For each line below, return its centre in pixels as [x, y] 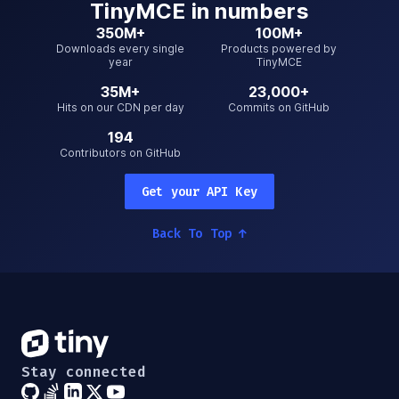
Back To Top [195, 234]
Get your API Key [199, 191]
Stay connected [84, 372]
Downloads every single [120, 49]
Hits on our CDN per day [120, 108]
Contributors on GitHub [120, 153]
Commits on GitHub [279, 108]
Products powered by [279, 49]
